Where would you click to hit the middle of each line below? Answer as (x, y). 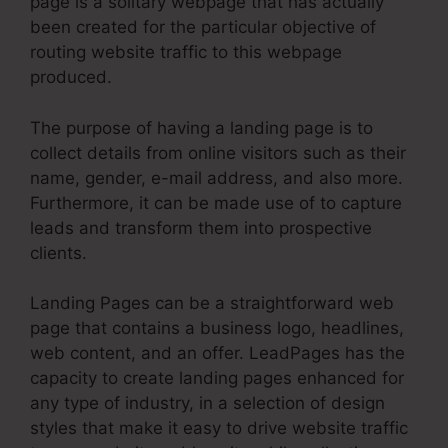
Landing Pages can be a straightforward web (212, 303)
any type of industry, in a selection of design (207, 403)
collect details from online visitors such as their (218, 152)
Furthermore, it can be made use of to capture (216, 202)
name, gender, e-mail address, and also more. (216, 177)
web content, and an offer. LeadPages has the (217, 353)
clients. (58, 252)
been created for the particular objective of (203, 27)
